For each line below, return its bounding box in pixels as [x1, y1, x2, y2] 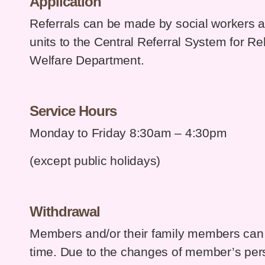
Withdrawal [30, 203, 101, 220]
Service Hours [30, 103, 117, 119]
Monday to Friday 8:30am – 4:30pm [30, 126, 227, 141]
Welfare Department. [30, 53, 144, 68]
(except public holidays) [30, 154, 161, 169]
